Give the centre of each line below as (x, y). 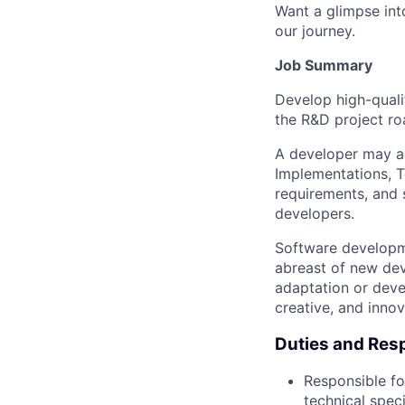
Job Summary (324, 65)
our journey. (315, 31)
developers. (315, 213)
